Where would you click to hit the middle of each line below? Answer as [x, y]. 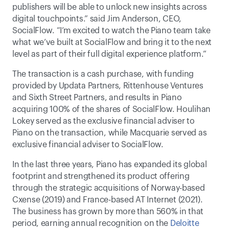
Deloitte [185, 223]
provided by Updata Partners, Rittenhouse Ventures [108, 86]
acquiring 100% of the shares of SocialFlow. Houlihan [112, 109]
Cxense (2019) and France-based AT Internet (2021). [108, 200]
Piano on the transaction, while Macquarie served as [110, 133]
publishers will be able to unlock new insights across [110, 7]
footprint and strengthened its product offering [101, 176]
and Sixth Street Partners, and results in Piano [97, 98]
